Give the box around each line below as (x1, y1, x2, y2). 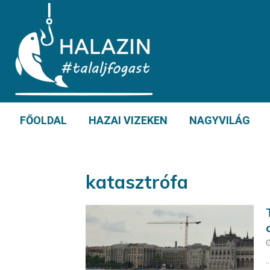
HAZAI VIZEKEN (89, 114, 168, 127)
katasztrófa (86, 171, 188, 193)
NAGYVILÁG (189, 114, 250, 127)
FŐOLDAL (20, 114, 67, 127)
